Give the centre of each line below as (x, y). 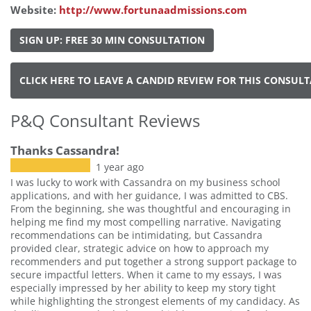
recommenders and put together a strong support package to (153, 261)
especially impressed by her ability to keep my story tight (143, 287)
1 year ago (120, 167)
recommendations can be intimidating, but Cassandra (136, 235)
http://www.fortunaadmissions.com (153, 10)
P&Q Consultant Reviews (105, 120)
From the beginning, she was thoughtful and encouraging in (151, 208)
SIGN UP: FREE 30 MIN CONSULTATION (112, 40)
